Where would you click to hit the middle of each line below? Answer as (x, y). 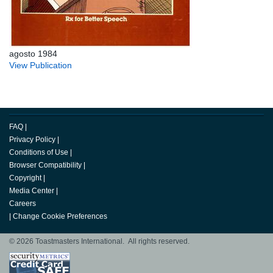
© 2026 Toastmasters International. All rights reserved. (99, 242)
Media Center (32, 191)
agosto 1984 (33, 54)
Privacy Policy (32, 140)
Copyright (25, 178)
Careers (23, 204)
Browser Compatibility (45, 165)
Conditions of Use (39, 153)
